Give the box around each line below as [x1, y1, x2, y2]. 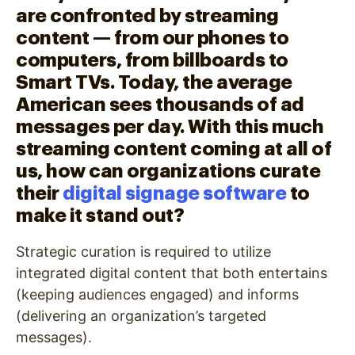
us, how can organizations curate [16, 161, 320, 181]
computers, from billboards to [16, 50, 288, 70]
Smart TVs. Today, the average [16, 72, 292, 92]
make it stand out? [16, 205, 184, 225]
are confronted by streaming [16, 6, 279, 25]
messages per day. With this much [16, 116, 323, 136]
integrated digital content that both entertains [16, 264, 327, 281]
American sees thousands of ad [16, 94, 304, 114]
